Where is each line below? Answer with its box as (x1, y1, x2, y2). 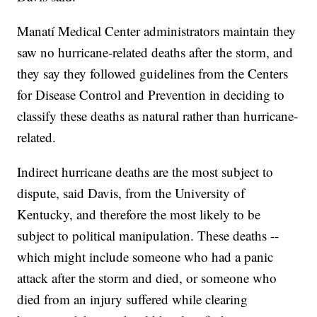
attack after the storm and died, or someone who (17, 269, 277, 287)
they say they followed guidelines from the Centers (17, 64, 289, 83)
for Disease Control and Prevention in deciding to (17, 86, 285, 104)
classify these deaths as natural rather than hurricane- (17, 107, 299, 125)
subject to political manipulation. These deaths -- (17, 226, 279, 245)
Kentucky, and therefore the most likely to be (17, 205, 261, 224)
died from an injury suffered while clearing (17, 290, 248, 309)
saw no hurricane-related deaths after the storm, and (17, 43, 294, 62)
